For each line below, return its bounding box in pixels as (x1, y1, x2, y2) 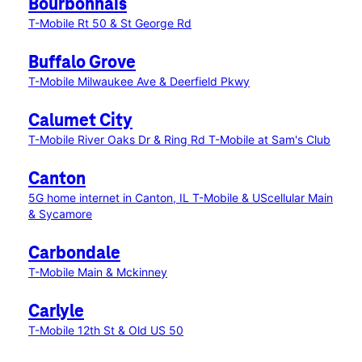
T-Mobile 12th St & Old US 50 (28, 323, 183, 337)
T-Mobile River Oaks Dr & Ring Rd (28, 133, 208, 146)
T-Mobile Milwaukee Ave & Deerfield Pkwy (28, 74, 250, 88)
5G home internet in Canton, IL (28, 191, 192, 204)
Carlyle (28, 302, 84, 322)
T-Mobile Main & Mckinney (28, 265, 167, 279)
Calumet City (28, 112, 133, 131)
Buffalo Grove (28, 53, 136, 73)
